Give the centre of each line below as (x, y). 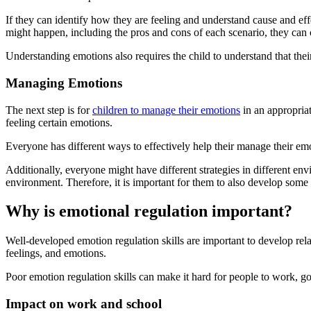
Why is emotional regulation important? (149, 211)
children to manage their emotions (166, 110)
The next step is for (49, 110)
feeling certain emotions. (59, 122)
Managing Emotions (64, 83)
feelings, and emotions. (56, 253)
